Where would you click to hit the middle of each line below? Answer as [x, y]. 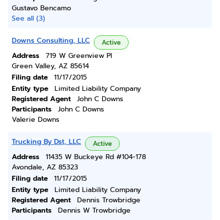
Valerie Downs [36, 120]
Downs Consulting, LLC [51, 41]
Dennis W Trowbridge [94, 210]
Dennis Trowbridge [109, 200]
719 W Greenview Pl [79, 56]
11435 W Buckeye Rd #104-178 [96, 157]
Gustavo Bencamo [41, 8]
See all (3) [28, 18]
